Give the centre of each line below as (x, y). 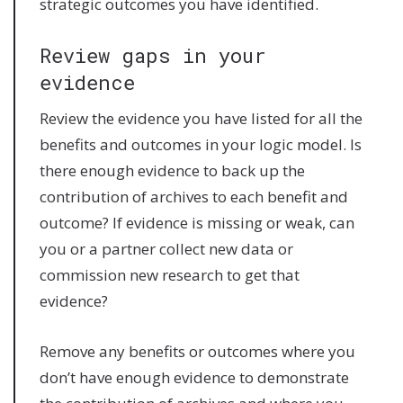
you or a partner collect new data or (167, 248)
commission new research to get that (170, 274)
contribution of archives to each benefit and (194, 196)
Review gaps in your (153, 55)
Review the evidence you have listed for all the (201, 118)
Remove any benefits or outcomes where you (198, 351)
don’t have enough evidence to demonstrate (195, 377)
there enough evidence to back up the (173, 170)
